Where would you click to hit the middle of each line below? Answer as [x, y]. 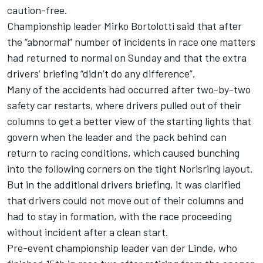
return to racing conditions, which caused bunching [123, 152]
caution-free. [37, 10]
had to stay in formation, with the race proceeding [119, 216]
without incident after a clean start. [88, 232]
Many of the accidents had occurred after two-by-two [129, 89]
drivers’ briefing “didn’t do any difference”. [101, 73]
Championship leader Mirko [69, 26]
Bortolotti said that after [186, 26]
